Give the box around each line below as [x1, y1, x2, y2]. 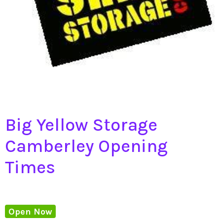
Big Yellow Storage [5, 114, 157, 135]
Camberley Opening [5, 135, 168, 156]
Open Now [8, 206, 53, 217]
